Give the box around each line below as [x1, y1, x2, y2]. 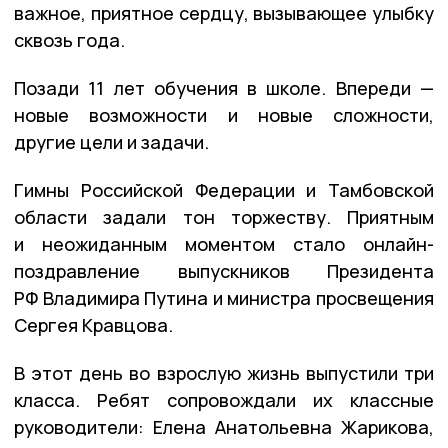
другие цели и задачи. [14, 129, 209, 154]
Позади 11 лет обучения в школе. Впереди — [14, 75, 434, 100]
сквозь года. [14, 27, 125, 52]
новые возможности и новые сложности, [14, 102, 434, 127]
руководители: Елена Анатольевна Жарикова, [14, 414, 434, 439]
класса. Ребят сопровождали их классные [14, 387, 434, 412]
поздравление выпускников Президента [14, 258, 434, 283]
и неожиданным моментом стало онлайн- [14, 231, 434, 256]
